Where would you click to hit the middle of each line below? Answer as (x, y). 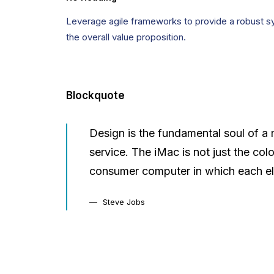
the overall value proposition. (126, 37)
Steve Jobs (124, 202)
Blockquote (95, 95)
